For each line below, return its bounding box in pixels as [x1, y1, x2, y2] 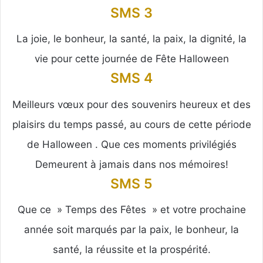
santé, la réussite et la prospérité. [52, 244, 211, 256]
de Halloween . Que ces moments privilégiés [26, 138, 237, 150]
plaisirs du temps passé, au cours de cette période [12, 118, 251, 130]
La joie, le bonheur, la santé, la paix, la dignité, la [16, 33, 247, 45]
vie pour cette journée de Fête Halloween [34, 53, 229, 65]
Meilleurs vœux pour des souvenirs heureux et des [12, 98, 251, 110]
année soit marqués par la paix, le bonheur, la [24, 224, 239, 236]
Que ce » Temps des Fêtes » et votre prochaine [17, 204, 246, 216]
